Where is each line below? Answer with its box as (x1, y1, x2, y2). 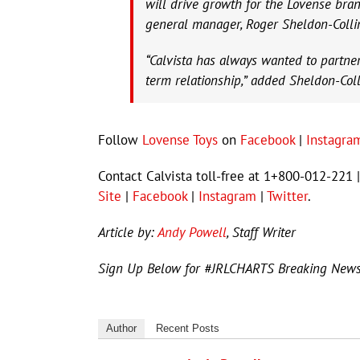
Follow (98, 131, 142, 149)
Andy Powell (157, 223, 227, 242)
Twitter (267, 187, 308, 206)
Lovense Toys (142, 131, 218, 149)
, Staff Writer (227, 223, 296, 242)
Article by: (98, 223, 157, 242)
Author (106, 322, 137, 335)
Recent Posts (156, 322, 219, 335)
